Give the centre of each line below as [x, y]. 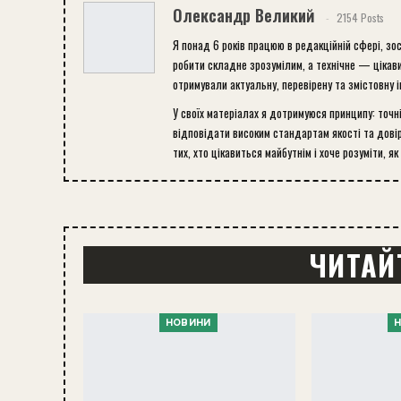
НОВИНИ [188, 323]
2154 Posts [360, 17]
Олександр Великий [243, 15]
